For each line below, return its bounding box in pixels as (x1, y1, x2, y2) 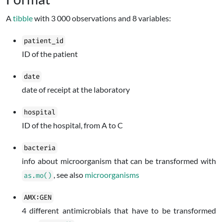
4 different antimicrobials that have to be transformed (22, 206, 216, 215)
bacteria (24, 143, 55, 153)
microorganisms (85, 170, 139, 179)
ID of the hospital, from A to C (22, 120, 123, 130)
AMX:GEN (24, 193, 52, 202)
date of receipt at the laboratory (22, 85, 130, 94)
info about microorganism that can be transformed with (22, 156, 216, 166)
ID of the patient (22, 49, 78, 58)
